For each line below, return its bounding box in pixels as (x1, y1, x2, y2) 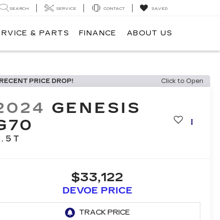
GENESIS (51, 99, 141, 117)
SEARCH (10, 6, 29, 11)
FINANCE (79, 29, 117, 38)
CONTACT (104, 6, 125, 11)
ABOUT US (126, 29, 172, 38)
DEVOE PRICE (62, 185, 133, 196)
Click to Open (161, 78, 203, 84)
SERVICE (56, 6, 76, 11)
